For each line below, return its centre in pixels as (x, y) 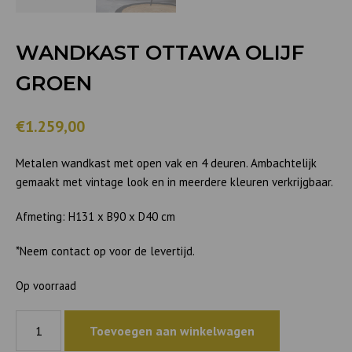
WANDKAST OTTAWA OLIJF (160, 53)
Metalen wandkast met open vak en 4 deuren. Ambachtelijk (166, 163)
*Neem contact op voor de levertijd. (105, 251)
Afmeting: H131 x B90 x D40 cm (95, 216)
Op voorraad (46, 286)
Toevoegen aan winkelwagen (172, 331)
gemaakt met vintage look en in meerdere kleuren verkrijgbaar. (174, 182)
